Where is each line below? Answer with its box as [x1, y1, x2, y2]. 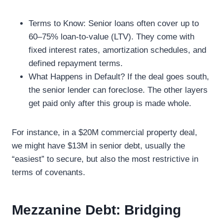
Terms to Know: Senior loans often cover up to [29, 18, 199, 28]
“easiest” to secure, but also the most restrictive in [12, 154, 198, 164]
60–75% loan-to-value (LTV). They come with [29, 32, 194, 41]
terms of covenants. [12, 167, 85, 177]
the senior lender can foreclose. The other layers [29, 85, 208, 95]
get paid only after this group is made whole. [29, 98, 191, 108]
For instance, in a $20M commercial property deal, [12, 127, 197, 137]
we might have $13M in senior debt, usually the [12, 141, 185, 150]
